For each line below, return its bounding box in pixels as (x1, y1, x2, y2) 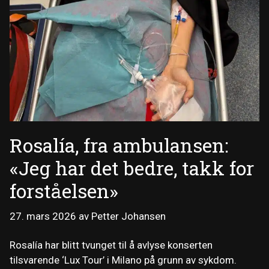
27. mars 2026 (10, 210, 76, 223)
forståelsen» (10, 177, 118, 204)
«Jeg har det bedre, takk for (10, 154, 254, 181)
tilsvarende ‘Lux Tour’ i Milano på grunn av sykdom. (10, 253, 237, 266)
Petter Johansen (91, 210, 166, 223)
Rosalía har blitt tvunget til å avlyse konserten (10, 238, 213, 251)
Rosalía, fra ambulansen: (10, 131, 228, 158)
